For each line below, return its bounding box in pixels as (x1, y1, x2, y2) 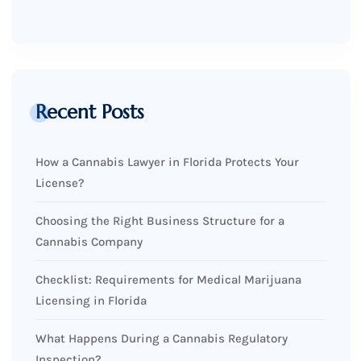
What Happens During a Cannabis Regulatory (35, 331, 288, 346)
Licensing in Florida (35, 293, 147, 309)
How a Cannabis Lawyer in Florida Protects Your (35, 155, 299, 170)
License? (35, 176, 85, 191)
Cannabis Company (35, 234, 143, 250)
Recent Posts (35, 100, 144, 125)
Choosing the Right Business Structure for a (35, 214, 284, 229)
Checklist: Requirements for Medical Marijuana (35, 272, 301, 288)
